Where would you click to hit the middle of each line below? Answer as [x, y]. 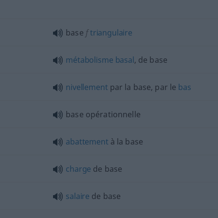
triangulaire [110, 32]
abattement [87, 141]
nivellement [87, 87]
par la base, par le [143, 87]
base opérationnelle [103, 114]
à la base [126, 141]
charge [79, 169]
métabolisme [90, 60]
